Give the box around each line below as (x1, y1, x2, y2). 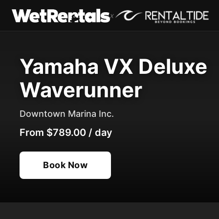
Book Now (43, 160, 88, 170)
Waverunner (20, 77, 142, 102)
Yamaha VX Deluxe (20, 54, 207, 79)
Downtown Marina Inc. (20, 109, 114, 119)
